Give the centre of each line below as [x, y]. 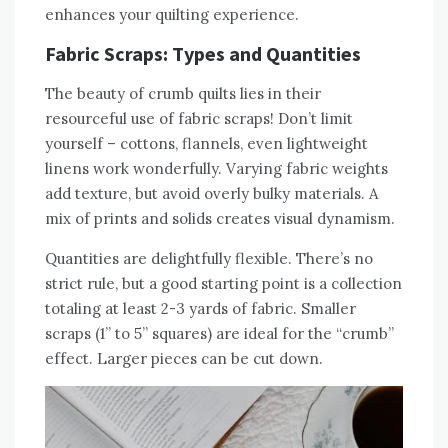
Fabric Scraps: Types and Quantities [203, 54]
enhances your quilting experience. [172, 15]
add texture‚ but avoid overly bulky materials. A [211, 194]
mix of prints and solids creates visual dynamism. [220, 219]
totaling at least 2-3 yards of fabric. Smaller [200, 309]
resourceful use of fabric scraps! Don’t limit [199, 119]
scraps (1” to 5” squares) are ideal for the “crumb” [219, 334]
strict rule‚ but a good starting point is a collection [223, 284]
